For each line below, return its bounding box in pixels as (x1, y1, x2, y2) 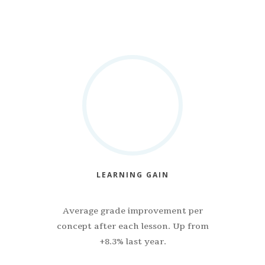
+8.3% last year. (99, 235, 166, 247)
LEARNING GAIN (96, 169, 169, 180)
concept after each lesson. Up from (56, 220, 209, 232)
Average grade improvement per (62, 205, 203, 216)
